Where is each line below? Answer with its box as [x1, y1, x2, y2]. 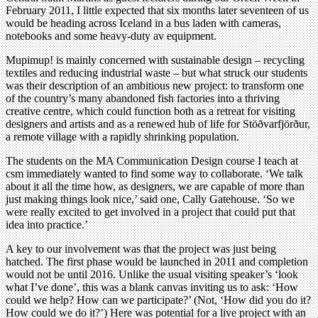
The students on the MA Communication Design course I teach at [6, 154, 298, 167]
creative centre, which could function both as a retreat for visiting [6, 104, 295, 117]
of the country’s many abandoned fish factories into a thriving [6, 92, 280, 104]
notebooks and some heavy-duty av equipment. [6, 29, 216, 42]
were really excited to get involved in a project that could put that [6, 205, 295, 218]
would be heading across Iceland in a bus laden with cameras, [6, 16, 281, 29]
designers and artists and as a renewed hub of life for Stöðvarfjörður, [6, 117, 310, 130]
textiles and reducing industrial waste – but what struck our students [6, 66, 307, 79]
